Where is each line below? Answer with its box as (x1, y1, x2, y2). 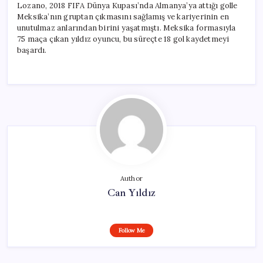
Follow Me (118, 226, 145, 234)
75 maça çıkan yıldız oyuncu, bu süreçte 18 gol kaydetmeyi (17, 33, 230, 44)
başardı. (17, 45, 47, 55)
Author (120, 174, 143, 183)
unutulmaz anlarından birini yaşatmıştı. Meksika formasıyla (17, 22, 236, 33)
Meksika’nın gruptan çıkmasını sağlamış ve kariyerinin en (17, 11, 230, 22)
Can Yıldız (107, 186, 156, 199)
